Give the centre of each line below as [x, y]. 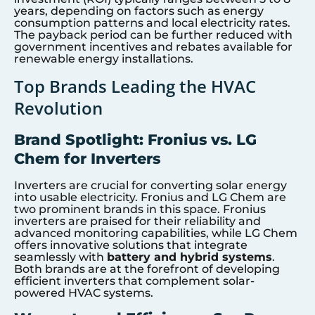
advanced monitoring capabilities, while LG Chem [156, 233]
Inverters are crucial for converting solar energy [150, 185]
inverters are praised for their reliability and [137, 221]
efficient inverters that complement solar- [134, 281]
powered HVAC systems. [84, 292]
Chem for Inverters [87, 158]
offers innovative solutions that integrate [131, 245]
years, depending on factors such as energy [139, 11]
